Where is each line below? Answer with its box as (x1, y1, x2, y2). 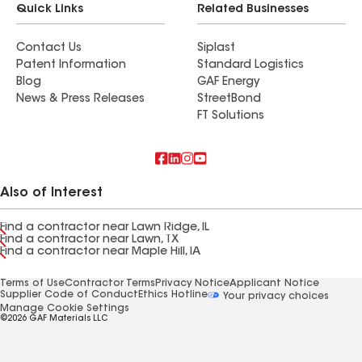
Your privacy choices (221, 291, 330, 301)
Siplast (197, 43, 235, 54)
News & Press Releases (16, 94, 145, 105)
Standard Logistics (197, 60, 304, 71)
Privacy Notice (155, 279, 229, 288)
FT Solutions (197, 111, 264, 122)
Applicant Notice (229, 279, 319, 288)
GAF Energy (197, 77, 259, 88)
